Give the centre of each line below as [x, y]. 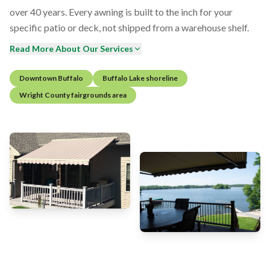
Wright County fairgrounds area [73, 95]
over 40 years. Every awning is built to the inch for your [121, 11]
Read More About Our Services [71, 48]
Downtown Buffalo [51, 78]
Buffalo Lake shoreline [140, 78]
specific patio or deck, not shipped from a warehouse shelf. [129, 27]
